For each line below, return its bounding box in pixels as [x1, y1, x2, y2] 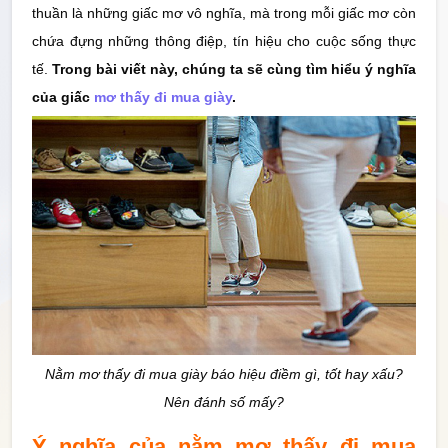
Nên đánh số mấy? [164, 393, 284, 410]
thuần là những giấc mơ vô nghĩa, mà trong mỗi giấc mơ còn [32, 5, 416, 21]
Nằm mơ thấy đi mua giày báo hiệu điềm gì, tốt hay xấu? [45, 365, 403, 382]
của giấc [32, 89, 94, 105]
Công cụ [15, 81, 75, 98]
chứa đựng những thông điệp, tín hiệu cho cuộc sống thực [32, 33, 416, 49]
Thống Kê [15, 28, 85, 45]
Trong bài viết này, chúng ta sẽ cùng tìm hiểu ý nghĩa [52, 61, 416, 77]
